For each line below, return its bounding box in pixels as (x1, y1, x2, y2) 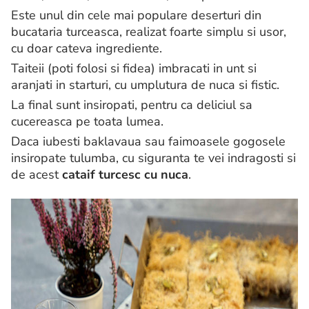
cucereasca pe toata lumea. (11, 113, 163, 130)
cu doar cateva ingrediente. (11, 40, 162, 57)
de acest (11, 166, 59, 183)
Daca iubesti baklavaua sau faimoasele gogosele (11, 133, 286, 150)
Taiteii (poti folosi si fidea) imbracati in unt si (11, 60, 257, 77)
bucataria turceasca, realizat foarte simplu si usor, (11, 23, 286, 41)
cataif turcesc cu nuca (59, 166, 188, 183)
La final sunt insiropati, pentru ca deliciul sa (11, 97, 252, 114)
